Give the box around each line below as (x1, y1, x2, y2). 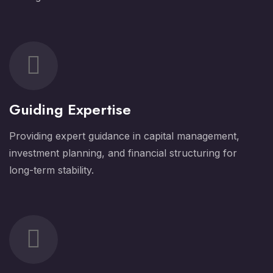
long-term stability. (9, 164, 94, 176)
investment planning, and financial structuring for (9, 147, 237, 159)
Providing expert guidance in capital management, (9, 130, 239, 142)
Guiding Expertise (9, 99, 131, 120)
